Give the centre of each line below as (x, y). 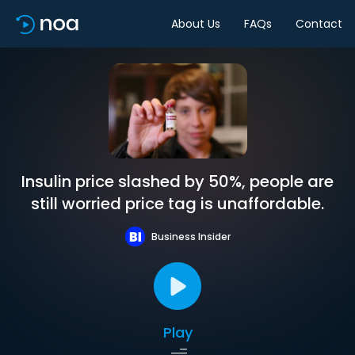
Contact (319, 23)
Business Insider (191, 236)
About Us (196, 23)
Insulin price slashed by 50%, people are (177, 181)
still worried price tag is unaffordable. (177, 204)
